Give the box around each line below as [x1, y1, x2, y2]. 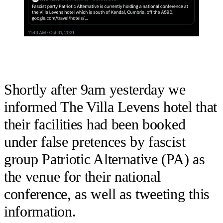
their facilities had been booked [4, 116, 186, 133]
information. [4, 203, 76, 221]
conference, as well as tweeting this [4, 186, 210, 203]
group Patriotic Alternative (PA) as [4, 151, 205, 168]
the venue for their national [4, 168, 161, 186]
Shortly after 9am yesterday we [4, 81, 186, 99]
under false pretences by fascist [4, 133, 186, 151]
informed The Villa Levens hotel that [4, 99, 218, 116]
